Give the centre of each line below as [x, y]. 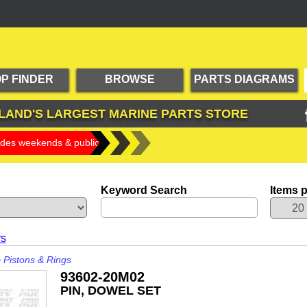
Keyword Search [144, 190]
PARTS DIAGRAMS [244, 79]
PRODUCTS [130, 101]
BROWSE [130, 79]
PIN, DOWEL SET [110, 291]
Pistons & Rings [37, 260]
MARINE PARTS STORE [176, 114]
